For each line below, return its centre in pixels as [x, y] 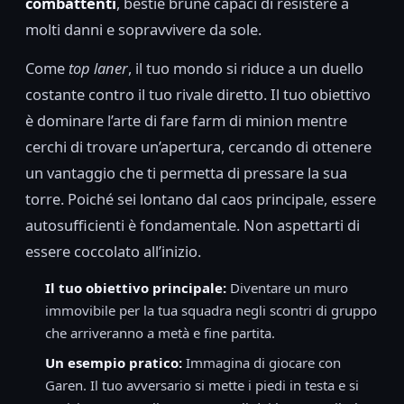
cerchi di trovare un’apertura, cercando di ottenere [198, 147]
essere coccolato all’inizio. [113, 252]
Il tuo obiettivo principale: [136, 288]
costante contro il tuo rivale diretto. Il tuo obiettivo [198, 95]
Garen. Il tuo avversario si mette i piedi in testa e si [202, 386]
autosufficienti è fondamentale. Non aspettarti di [193, 225]
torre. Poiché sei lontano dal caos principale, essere [201, 199]
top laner [98, 69]
